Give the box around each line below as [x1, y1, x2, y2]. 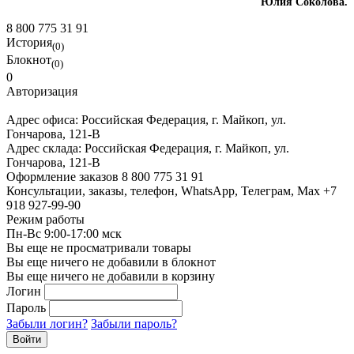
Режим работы [6, 213, 85, 227]
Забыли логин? [6, 317, 88, 331]
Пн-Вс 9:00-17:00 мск [6, 227, 122, 241]
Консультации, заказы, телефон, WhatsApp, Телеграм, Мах [6, 184, 320, 198]
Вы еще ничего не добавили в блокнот [6, 255, 216, 269]
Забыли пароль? [91, 317, 177, 331]
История [6, 35, 52, 49]
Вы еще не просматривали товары [6, 241, 191, 255]
